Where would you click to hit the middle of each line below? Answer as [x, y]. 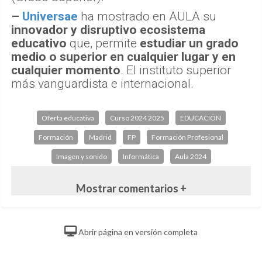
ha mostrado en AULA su [147, 16]
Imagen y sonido [81, 156]
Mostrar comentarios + [131, 188]
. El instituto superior [176, 70]
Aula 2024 [190, 156]
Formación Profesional [187, 137]
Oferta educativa [68, 118]
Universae [50, 16]
